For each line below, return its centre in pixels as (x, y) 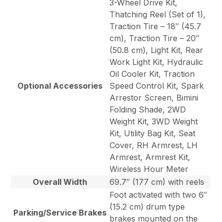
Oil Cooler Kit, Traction (152, 74)
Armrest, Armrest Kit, (150, 157)
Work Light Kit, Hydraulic (157, 62)
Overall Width (60, 182)
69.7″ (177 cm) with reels (157, 182)
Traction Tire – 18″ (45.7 (156, 27)
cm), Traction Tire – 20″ (155, 38)
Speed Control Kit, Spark (157, 86)
